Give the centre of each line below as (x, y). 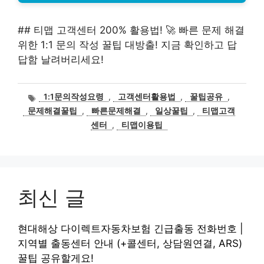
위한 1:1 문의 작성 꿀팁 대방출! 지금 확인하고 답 (127, 45)
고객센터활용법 (147, 97)
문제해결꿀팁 (52, 111)
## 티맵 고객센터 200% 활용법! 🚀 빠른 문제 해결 (131, 30)
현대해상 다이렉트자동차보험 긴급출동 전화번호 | (131, 229)
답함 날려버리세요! (61, 60)
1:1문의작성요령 (74, 97)
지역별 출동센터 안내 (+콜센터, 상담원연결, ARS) (130, 244)
